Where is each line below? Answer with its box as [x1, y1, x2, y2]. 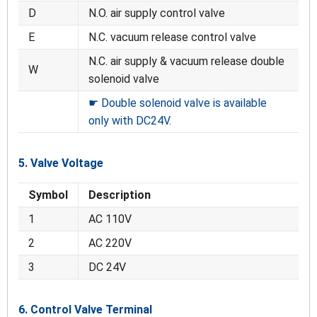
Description [88, 188, 151, 202]
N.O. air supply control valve [88, 6, 225, 21]
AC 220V [88, 236, 132, 250]
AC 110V [88, 212, 132, 226]
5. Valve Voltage [18, 156, 103, 171]
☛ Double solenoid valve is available [88, 96, 267, 110]
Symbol [28, 188, 68, 202]
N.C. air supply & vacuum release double [88, 54, 284, 69]
